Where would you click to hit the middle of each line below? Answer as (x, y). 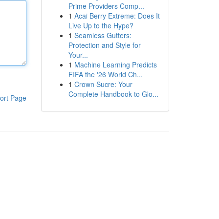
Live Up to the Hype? (101, 25)
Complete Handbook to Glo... (113, 94)
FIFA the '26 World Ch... (105, 74)
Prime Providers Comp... (106, 6)
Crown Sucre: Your (103, 84)
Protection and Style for (104, 45)
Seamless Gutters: (103, 35)
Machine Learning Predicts (115, 65)
